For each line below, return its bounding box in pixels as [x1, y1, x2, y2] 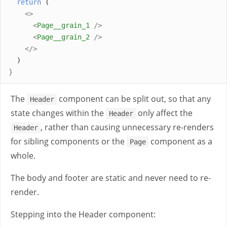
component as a [148, 136, 213, 147]
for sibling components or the [11, 136, 127, 147]
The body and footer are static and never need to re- [11, 172, 211, 183]
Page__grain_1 [37, 21, 90, 29]
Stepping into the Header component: [11, 209, 156, 220]
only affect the [136, 107, 193, 119]
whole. [11, 150, 35, 161]
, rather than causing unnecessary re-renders [41, 122, 214, 133]
